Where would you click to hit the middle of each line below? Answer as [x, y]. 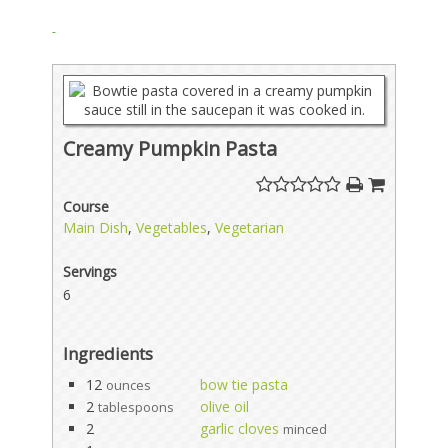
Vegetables [172, 227]
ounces [129, 385]
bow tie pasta [244, 384]
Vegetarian [250, 227]
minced [305, 429]
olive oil [225, 406]
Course [86, 206]
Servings [90, 271]
